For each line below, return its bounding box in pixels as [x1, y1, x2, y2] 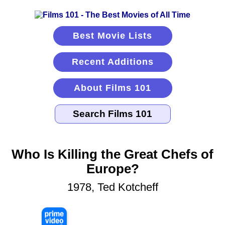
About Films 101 [74, 83, 151, 93]
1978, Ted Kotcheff [67, 181, 158, 194]
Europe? [86, 162, 139, 176]
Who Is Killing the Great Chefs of [12, 147, 213, 162]
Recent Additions [71, 57, 154, 67]
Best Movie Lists [73, 31, 152, 41]
